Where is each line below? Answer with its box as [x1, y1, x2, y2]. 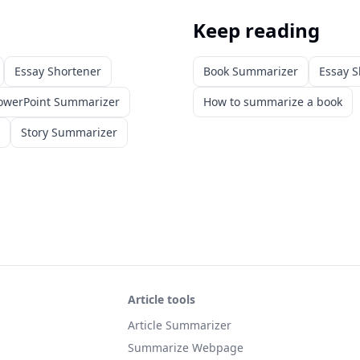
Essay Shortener [14, 63, 101, 79]
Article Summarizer [127, 317, 231, 333]
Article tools [127, 292, 195, 307]
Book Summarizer [203, 63, 298, 79]
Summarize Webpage [127, 340, 243, 355]
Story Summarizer [21, 125, 117, 140]
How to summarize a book [203, 94, 342, 109]
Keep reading [193, 17, 320, 43]
